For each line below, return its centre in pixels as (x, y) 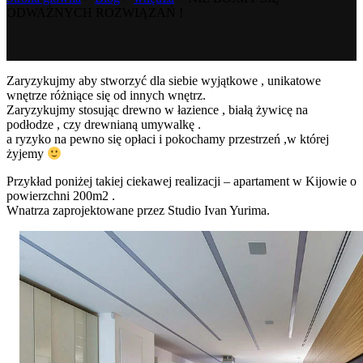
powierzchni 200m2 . (61, 196)
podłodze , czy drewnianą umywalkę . (104, 124)
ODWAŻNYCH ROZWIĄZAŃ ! (95, 12)
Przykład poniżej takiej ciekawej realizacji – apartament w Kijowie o (181, 181)
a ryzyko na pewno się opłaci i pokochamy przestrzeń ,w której (168, 139)
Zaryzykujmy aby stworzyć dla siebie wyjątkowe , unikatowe (164, 80)
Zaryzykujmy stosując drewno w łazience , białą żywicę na (157, 109)
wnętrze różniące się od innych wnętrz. (106, 95)
